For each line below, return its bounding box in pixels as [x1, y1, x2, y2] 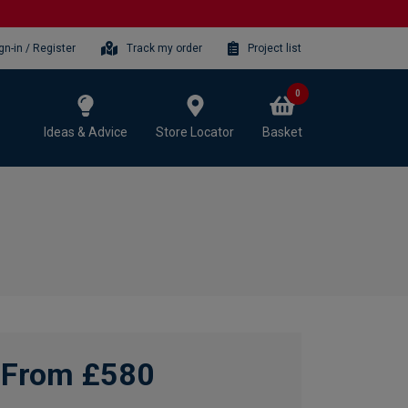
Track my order [127, 41, 203, 55]
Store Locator [156, 124, 234, 139]
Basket [262, 124, 302, 139]
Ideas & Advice [44, 124, 127, 139]
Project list [248, 41, 301, 55]
